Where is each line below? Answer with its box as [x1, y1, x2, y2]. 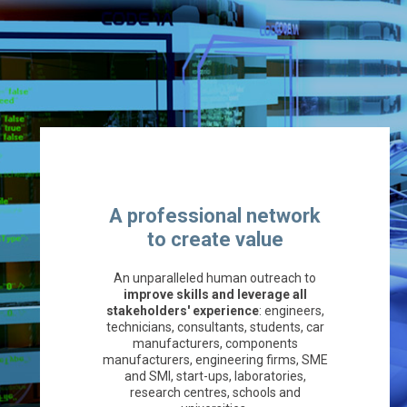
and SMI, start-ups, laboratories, [124, 369, 306, 384]
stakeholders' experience [105, 303, 259, 319]
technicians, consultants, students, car [105, 320, 324, 335]
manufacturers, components [132, 336, 298, 352]
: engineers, [258, 303, 324, 319]
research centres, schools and [129, 385, 301, 401]
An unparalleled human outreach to [114, 271, 316, 286]
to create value [146, 228, 283, 252]
